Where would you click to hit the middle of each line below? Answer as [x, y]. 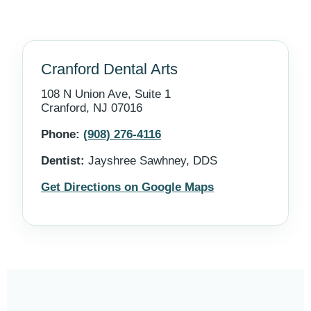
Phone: [60, 134]
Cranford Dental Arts [109, 69]
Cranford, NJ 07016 [92, 108]
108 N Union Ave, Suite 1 [106, 94]
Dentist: [63, 161]
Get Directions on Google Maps [127, 187]
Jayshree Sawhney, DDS [151, 161]
